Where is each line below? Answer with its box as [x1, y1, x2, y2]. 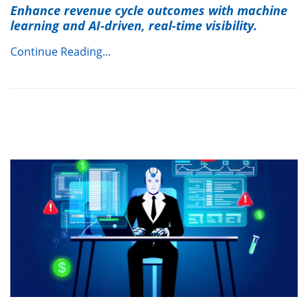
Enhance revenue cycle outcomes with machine [10, 2, 287, 19]
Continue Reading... [10, 44, 111, 60]
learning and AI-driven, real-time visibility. [10, 17, 257, 34]
